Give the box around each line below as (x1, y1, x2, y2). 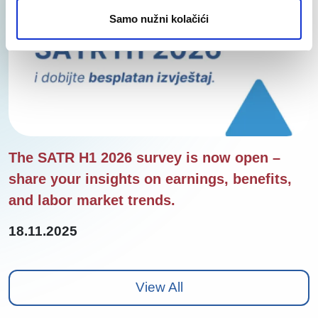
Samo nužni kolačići (109, 12, 209, 25)
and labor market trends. (9, 192, 175, 208)
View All (135, 280, 183, 295)
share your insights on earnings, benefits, (9, 170, 292, 187)
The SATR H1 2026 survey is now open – (9, 149, 280, 165)
